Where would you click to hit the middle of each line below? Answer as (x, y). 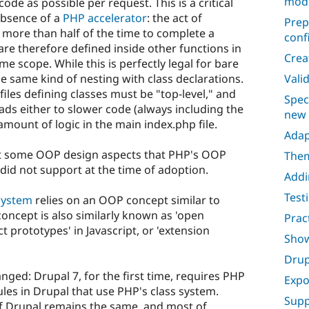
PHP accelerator (105, 18)
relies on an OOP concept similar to (126, 200)
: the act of (175, 18)
